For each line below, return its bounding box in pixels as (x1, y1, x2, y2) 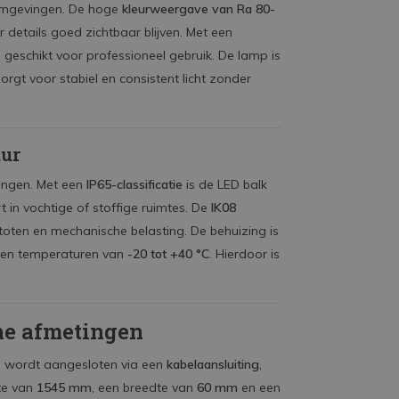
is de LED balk (183, 176, 267, 192)
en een (238, 379, 281, 395)
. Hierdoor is (209, 246, 280, 262)
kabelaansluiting (167, 356, 259, 372)
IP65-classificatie (86, 176, 183, 192)
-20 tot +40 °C (127, 246, 209, 262)
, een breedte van (92, 379, 197, 395)
